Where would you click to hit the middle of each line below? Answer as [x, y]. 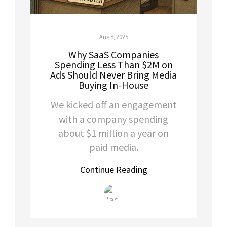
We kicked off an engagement [113, 104]
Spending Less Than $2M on [113, 64]
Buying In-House [113, 85]
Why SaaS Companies [113, 54]
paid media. [113, 147]
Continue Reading [113, 169]
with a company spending [113, 119]
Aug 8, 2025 [113, 36]
